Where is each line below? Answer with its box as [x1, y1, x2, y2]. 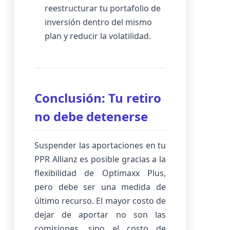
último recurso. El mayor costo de [34, 195, 166, 206]
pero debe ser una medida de [34, 181, 166, 193]
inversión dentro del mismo [45, 16, 152, 28]
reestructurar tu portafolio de [45, 3, 161, 14]
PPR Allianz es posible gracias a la [34, 154, 166, 165]
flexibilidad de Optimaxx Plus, [34, 167, 166, 179]
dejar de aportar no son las [34, 209, 166, 220]
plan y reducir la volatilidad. [45, 30, 151, 42]
